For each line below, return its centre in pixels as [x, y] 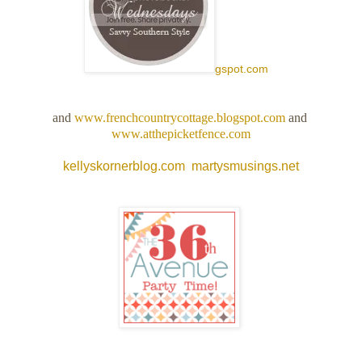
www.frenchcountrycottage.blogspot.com [179, 118]
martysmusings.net [245, 166]
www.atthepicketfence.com [181, 134]
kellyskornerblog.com [124, 166]
